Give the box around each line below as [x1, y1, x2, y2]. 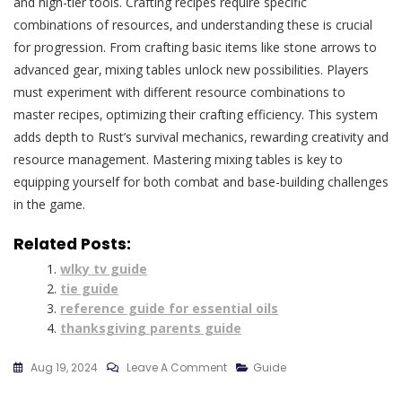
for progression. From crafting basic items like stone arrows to [13, 39, 377, 57]
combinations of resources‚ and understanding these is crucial [13, 16, 372, 34]
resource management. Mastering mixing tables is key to [13, 151, 343, 169]
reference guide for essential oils [60, 300, 279, 318]
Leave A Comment [127, 360, 227, 376]
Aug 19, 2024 [31, 360, 98, 376]
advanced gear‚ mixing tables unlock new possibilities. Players [13, 61, 369, 79]
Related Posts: [13, 233, 131, 256]
